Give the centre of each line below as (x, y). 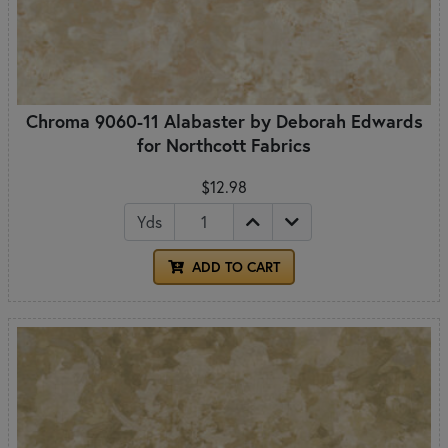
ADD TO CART (234, 266)
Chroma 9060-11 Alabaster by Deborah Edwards (224, 120)
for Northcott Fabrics (224, 144)
